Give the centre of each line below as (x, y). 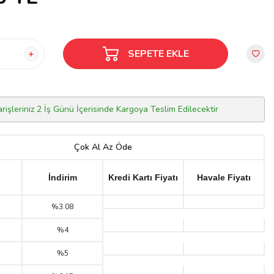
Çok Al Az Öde (103, 147)
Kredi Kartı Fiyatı (143, 177)
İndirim (62, 177)
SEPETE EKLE (158, 54)
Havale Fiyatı (224, 177)
